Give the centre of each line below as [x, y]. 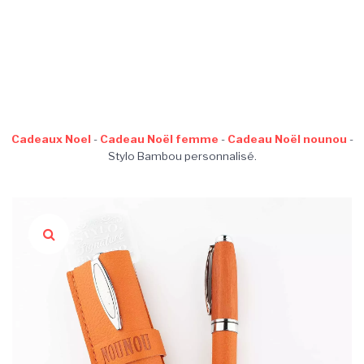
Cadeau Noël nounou [287, 139]
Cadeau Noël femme [159, 139]
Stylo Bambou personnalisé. [182, 156]
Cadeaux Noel [51, 139]
